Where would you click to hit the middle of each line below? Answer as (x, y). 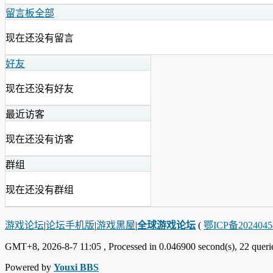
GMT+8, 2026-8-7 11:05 (53, 246)
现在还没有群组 (40, 190)
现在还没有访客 (40, 139)
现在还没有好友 (40, 88)
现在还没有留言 (40, 38)
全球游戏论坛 (166, 225)
